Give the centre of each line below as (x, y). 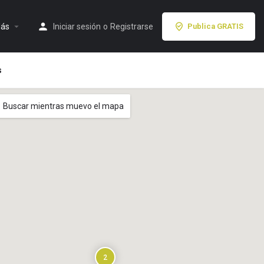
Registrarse (132, 26)
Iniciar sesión (77, 26)
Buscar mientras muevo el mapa (63, 106)
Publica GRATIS (215, 26)
